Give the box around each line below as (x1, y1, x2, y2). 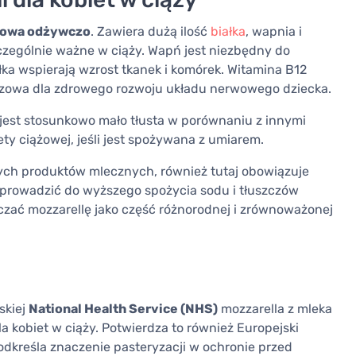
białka (211, 24, 246, 40)
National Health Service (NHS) (29, 301, 218, 317)
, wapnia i (246, 24, 302, 40)
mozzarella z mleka (218, 301, 332, 317)
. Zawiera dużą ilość (91, 24, 211, 40)
